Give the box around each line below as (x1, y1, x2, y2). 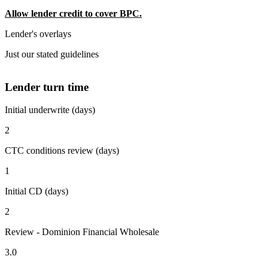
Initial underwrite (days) (5, 105, 95, 115)
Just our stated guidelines (5, 48, 99, 59)
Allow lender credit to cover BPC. (5, 8, 142, 19)
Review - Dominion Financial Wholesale (5, 227, 159, 237)
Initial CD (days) (5, 186, 68, 197)
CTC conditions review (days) (5, 145, 119, 156)
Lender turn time (5, 80, 89, 93)
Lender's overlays (5, 28, 71, 39)
